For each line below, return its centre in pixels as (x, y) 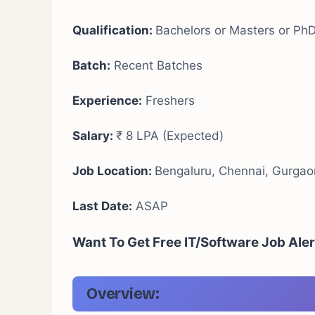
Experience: (107, 101)
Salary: (94, 136)
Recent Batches (156, 65)
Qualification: (114, 30)
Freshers (168, 101)
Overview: (123, 294)
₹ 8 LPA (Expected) (170, 136)
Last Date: (102, 206)
